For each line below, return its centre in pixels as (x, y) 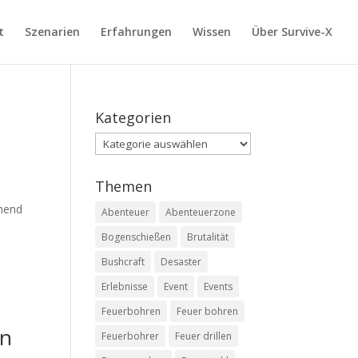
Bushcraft (123, 262)
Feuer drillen (204, 336)
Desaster (181, 262)
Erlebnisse (125, 286)
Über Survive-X (292, 32)
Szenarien (52, 32)
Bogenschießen (137, 237)
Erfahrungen (136, 32)
